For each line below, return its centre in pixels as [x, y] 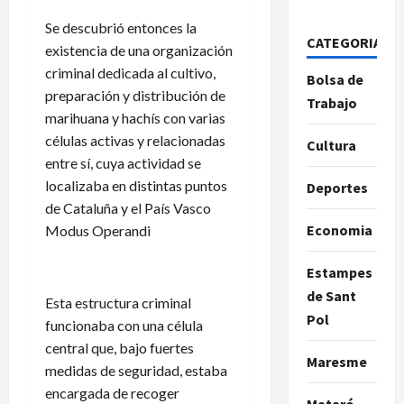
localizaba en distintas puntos [136, 185]
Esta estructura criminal [118, 302]
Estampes [339, 272]
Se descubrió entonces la [121, 27]
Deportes [337, 187]
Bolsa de [335, 79]
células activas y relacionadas [135, 140]
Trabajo [331, 102]
